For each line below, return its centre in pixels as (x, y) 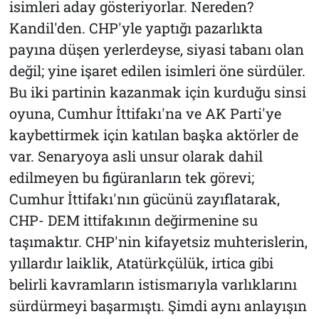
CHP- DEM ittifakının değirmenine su (133, 220)
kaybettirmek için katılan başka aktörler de (153, 134)
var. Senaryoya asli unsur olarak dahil (136, 156)
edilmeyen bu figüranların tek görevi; (131, 177)
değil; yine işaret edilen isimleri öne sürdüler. (157, 70)
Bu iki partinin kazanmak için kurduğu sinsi (157, 91)
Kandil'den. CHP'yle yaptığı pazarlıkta (136, 27)
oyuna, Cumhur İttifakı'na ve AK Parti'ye (145, 113)
